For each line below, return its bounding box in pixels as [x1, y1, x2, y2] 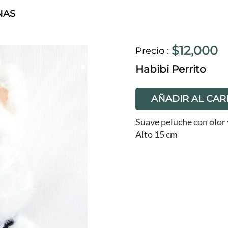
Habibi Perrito [135, 63, 206, 75]
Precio [135, 45, 164, 56]
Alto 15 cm [135, 129, 178, 140]
